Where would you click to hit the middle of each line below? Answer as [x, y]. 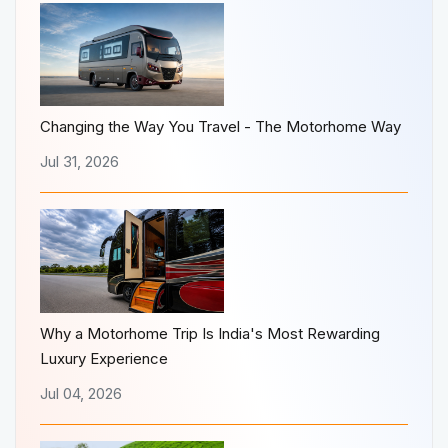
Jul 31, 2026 [79, 162]
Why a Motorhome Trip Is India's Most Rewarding [210, 333]
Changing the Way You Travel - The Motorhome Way [220, 127]
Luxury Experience [104, 358]
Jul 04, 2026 [81, 393]
